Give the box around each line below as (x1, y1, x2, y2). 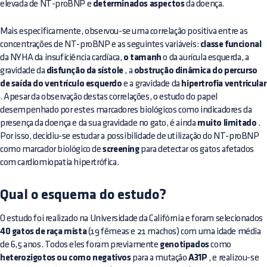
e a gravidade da (122, 79, 182, 89)
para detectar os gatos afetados (139, 145, 254, 154)
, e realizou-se (207, 253, 259, 263)
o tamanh (123, 53, 162, 63)
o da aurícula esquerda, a (161, 53, 249, 63)
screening (103, 145, 139, 155)
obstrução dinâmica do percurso (133, 66, 257, 76)
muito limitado (197, 119, 257, 129)
